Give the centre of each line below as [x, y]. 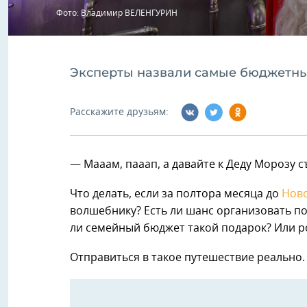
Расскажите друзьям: [119, 112]
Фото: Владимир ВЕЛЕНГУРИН [117, 13]
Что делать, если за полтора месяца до [176, 194]
